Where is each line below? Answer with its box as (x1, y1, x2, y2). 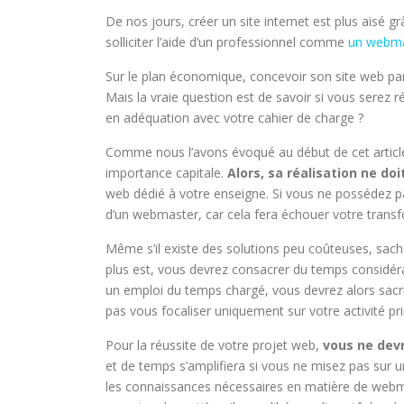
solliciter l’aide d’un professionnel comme (106, 32, 348, 50)
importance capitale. (106, 163, 227, 181)
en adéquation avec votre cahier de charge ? (106, 108, 363, 126)
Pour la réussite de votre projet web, (106, 335, 323, 353)
